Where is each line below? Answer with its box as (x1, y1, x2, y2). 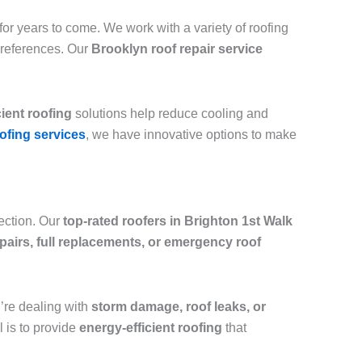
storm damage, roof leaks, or (91, 300, 266, 314)
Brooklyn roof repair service (91, 42, 263, 57)
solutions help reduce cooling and (72, 107, 268, 121)
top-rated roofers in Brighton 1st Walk (63, 214, 293, 229)
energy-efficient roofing (79, 321, 222, 335)
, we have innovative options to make (86, 128, 297, 142)
